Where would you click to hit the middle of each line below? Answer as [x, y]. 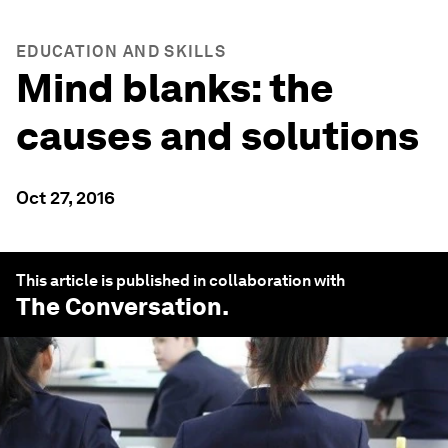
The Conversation [119, 306]
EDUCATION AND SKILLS [121, 51]
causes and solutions [217, 136]
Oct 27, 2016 [65, 197]
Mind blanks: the [175, 88]
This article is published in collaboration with [180, 280]
